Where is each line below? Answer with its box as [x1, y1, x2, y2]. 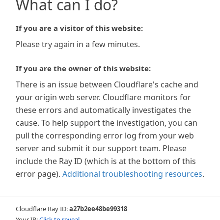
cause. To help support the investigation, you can [16, 117, 197, 128]
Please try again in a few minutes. [16, 39, 140, 50]
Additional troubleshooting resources [62, 168, 202, 179]
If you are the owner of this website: [16, 63, 151, 73]
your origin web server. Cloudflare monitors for [16, 92, 191, 103]
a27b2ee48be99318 [69, 204, 127, 213]
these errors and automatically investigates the [16, 105, 191, 115]
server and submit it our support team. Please [16, 143, 187, 154]
